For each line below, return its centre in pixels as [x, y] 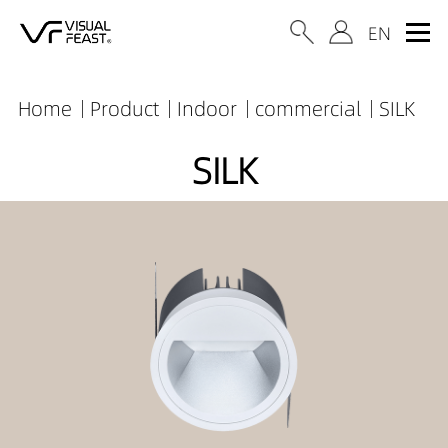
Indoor [206, 108]
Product [124, 108]
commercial [307, 108]
